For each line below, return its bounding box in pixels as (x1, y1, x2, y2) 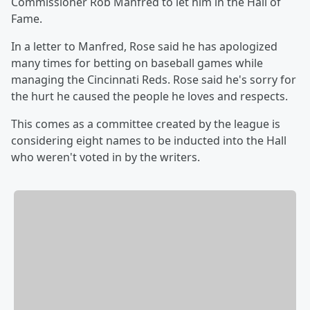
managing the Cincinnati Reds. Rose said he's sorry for (11, 72, 296, 87)
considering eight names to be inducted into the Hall (11, 133, 286, 148)
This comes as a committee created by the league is (11, 116, 280, 131)
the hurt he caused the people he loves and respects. (11, 89, 288, 104)
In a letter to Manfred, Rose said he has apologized (11, 39, 277, 54)
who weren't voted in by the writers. (11, 149, 200, 165)
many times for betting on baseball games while (11, 55, 263, 71)
